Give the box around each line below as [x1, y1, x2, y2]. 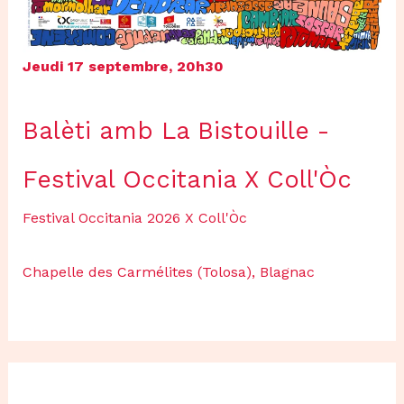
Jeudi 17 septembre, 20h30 [22, 57, 224, 75]
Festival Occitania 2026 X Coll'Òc [22, 208, 247, 226]
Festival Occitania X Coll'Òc [22, 164, 352, 194]
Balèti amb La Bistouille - [22, 115, 329, 145]
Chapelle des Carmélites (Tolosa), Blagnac [22, 262, 315, 280]
